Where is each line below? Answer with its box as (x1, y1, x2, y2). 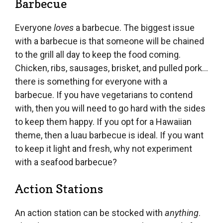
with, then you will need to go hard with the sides (15, 103, 206, 113)
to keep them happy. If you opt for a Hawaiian (15, 116, 192, 127)
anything (163, 207, 199, 218)
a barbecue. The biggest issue (76, 22, 195, 33)
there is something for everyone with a (15, 76, 167, 87)
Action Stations (15, 181, 103, 196)
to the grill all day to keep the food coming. (15, 49, 181, 60)
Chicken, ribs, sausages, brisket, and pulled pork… (15, 62, 208, 73)
